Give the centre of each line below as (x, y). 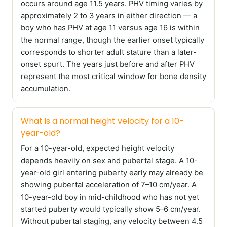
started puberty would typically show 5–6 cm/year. (111, 210)
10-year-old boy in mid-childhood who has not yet (110, 197)
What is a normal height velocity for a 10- (102, 121)
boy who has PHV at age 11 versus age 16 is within (110, 28)
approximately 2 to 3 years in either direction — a (109, 16)
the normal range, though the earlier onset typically (112, 40)
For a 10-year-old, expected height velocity (98, 149)
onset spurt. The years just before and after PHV (108, 65)
